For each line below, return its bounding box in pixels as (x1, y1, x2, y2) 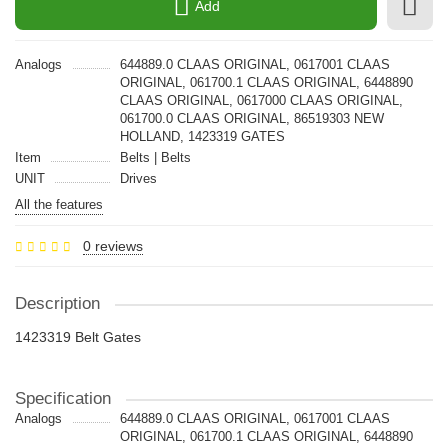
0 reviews (83, 238, 143, 254)
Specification (15, 389, 111, 408)
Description (15, 294, 100, 313)
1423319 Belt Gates (15, 329, 141, 345)
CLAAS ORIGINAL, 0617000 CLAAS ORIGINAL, (119, 93, 403, 108)
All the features (15, 197, 103, 212)
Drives (119, 171, 157, 186)
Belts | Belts (119, 150, 191, 165)
